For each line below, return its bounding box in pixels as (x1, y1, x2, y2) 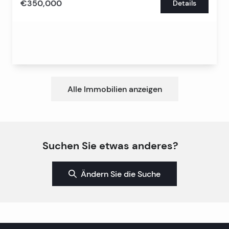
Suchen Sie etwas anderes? (42, 139, 178, 152)
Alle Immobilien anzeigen (67, 84, 162, 94)
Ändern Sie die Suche (81, 169, 161, 179)
